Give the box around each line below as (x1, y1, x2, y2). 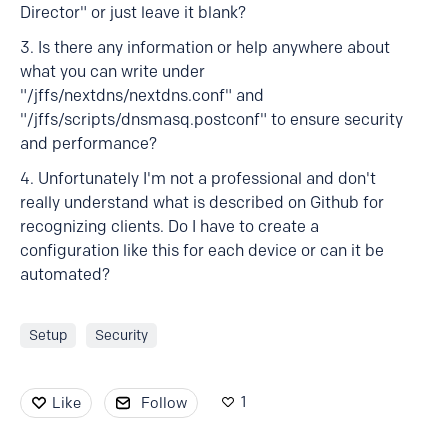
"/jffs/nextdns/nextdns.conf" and (20, 86, 264, 105)
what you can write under (20, 62, 205, 81)
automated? (20, 265, 110, 284)
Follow (141, 394, 187, 412)
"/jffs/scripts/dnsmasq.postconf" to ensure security (20, 110, 403, 129)
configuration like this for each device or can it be (20, 241, 384, 260)
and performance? (20, 134, 157, 153)
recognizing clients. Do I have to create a (20, 217, 319, 236)
